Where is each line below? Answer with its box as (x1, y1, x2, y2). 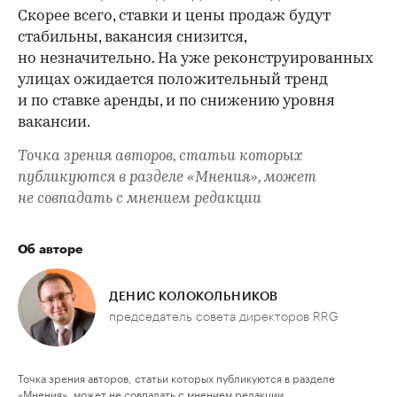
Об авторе (18, 243, 82, 255)
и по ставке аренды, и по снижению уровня (18, 94, 335, 109)
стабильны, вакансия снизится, (18, 30, 246, 45)
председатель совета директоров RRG (109, 311, 339, 323)
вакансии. (18, 115, 90, 130)
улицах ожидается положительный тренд (18, 73, 328, 88)
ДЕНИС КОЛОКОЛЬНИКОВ (109, 291, 278, 303)
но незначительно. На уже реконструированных (18, 51, 373, 66)
